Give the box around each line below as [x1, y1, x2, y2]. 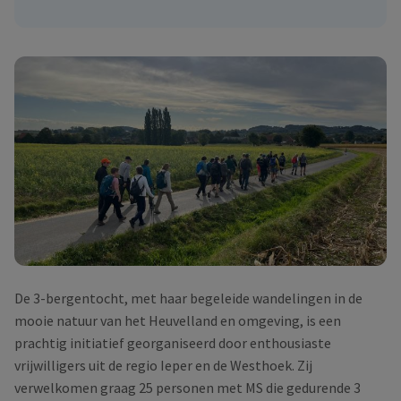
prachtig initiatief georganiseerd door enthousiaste [14, 334, 331, 353]
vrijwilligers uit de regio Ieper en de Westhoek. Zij [14, 356, 312, 375]
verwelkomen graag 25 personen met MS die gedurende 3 [14, 379, 361, 397]
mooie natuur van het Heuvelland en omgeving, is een [14, 311, 341, 330]
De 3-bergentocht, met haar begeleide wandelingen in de [14, 289, 363, 308]
